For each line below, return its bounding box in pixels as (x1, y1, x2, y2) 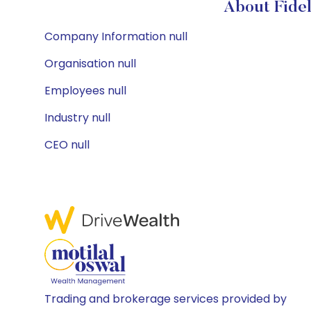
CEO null (44, 137, 90, 153)
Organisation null (44, 56, 136, 72)
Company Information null (44, 28, 187, 44)
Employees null (44, 83, 126, 99)
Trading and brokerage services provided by (44, 291, 287, 307)
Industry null (44, 110, 110, 126)
